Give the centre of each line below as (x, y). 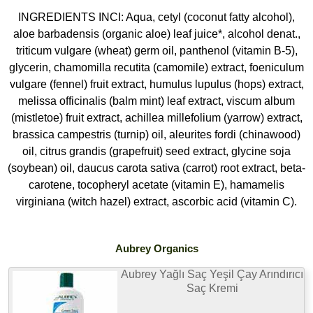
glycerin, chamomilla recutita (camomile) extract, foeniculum (156, 67)
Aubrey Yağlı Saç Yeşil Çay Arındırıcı (212, 274)
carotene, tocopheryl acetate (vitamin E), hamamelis (156, 184)
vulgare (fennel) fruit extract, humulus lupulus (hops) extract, (156, 84)
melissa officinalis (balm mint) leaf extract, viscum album (156, 101)
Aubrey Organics (156, 248)
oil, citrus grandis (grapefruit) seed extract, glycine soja (156, 151)
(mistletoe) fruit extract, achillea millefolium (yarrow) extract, (156, 117)
